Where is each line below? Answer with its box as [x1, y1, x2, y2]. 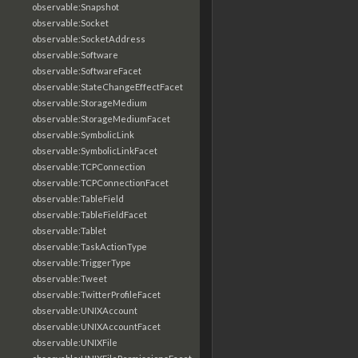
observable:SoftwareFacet [32, 66, 141, 76]
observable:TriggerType [32, 257, 131, 268]
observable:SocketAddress [32, 34, 145, 44]
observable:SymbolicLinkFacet [32, 145, 157, 156]
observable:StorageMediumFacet [32, 113, 170, 124]
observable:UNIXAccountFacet [32, 321, 161, 332]
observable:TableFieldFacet [32, 209, 147, 220]
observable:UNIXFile [32, 337, 117, 348]
